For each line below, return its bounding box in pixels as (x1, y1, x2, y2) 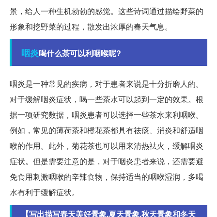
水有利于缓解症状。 (10, 186, 79, 198)
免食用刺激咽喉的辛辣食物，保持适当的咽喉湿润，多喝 (10, 171, 203, 183)
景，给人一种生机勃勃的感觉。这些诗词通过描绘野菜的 (10, 5, 203, 17)
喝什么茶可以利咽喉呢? (39, 47, 121, 59)
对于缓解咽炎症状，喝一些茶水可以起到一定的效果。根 (10, 93, 203, 105)
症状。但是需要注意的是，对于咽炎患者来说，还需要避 (10, 155, 203, 167)
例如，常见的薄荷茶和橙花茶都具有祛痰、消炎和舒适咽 (10, 124, 203, 136)
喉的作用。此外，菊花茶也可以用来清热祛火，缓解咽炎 (10, 140, 203, 152)
